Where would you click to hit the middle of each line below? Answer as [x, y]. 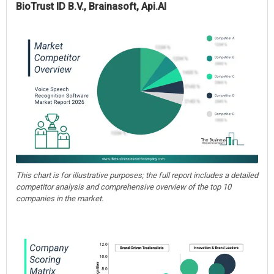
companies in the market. [60, 198]
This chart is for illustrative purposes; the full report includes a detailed [137, 175]
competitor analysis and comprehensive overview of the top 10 [124, 187]
